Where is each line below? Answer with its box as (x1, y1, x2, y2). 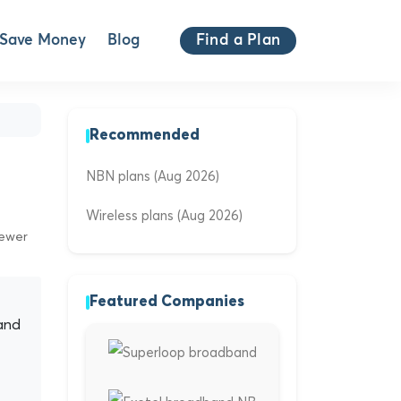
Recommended (90, 128, 200, 143)
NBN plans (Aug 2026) (86, 167, 219, 184)
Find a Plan (196, 33, 280, 48)
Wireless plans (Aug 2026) (86, 207, 243, 224)
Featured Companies (90, 294, 244, 310)
